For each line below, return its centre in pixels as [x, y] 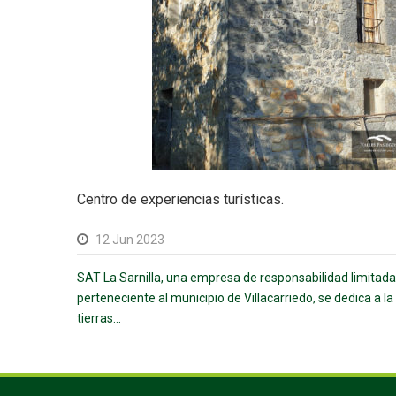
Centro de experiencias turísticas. [180, 200]
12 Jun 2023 [130, 240]
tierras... [99, 319]
